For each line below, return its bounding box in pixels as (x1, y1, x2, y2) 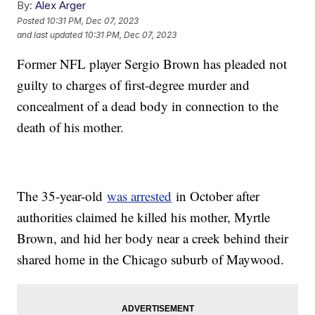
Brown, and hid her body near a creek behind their (17, 229, 289, 247)
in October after (172, 187, 260, 205)
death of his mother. (17, 118, 124, 136)
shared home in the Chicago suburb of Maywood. (17, 250, 285, 269)
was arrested (107, 187, 172, 205)
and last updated (17, 29, 83, 40)
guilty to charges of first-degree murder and (17, 76, 250, 94)
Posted (17, 15, 47, 26)
